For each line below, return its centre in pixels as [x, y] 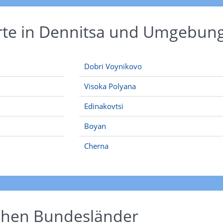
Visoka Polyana [110, 86]
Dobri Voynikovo [113, 66]
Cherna [96, 146]
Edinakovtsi [104, 106]
